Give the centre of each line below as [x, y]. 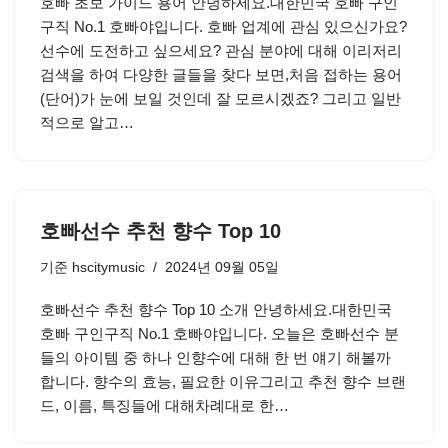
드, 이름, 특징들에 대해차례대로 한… [166, 405]
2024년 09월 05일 [222, 267]
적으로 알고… [89, 122]
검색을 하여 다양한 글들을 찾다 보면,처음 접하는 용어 [221, 74]
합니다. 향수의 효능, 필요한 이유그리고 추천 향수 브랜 [223, 381]
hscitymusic [108, 267]
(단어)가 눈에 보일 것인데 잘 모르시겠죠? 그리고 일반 [220, 98]
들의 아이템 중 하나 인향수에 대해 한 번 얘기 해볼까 [215, 357]
